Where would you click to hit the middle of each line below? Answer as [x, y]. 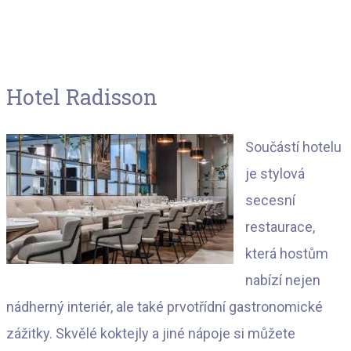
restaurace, [280, 227]
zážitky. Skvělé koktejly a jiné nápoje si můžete [151, 334]
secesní [270, 201]
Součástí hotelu [293, 147]
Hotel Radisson [82, 96]
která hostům [287, 254]
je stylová [275, 174]
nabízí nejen [283, 280]
